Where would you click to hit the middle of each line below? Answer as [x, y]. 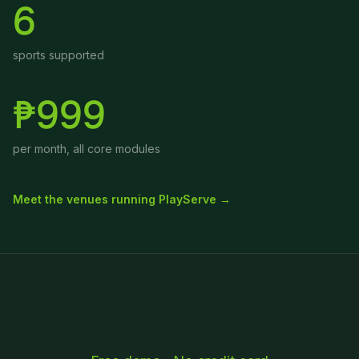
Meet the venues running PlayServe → [122, 199]
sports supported [58, 55]
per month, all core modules [87, 149]
